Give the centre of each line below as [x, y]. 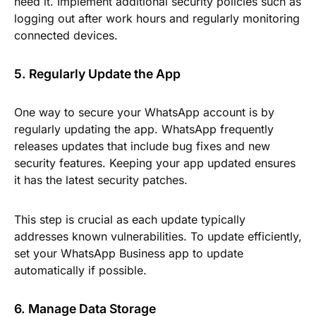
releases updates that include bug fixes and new [142, 146]
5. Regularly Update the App [97, 74]
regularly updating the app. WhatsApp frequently [144, 129]
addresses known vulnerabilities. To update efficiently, [158, 236]
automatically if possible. [80, 270]
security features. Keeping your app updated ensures [155, 163]
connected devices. [66, 35]
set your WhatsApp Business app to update [129, 253]
